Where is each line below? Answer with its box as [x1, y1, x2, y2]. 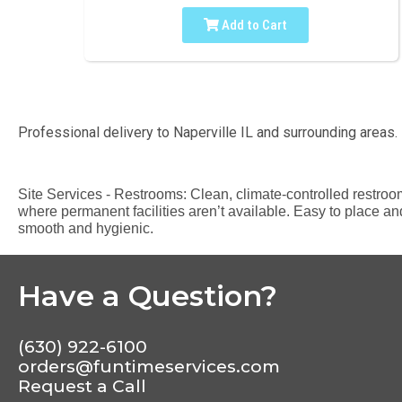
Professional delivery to [18, 124, 173, 142]
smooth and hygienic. [18, 221, 153, 237]
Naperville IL [173, 124, 253, 142]
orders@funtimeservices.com [18, 356, 280, 378]
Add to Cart [219, 17, 287, 34]
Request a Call [18, 376, 146, 398]
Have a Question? [18, 278, 277, 314]
